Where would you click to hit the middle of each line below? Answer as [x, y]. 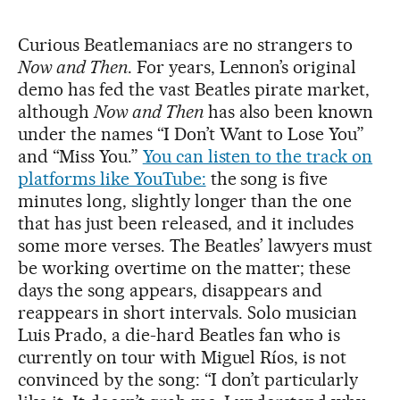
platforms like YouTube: [112, 178]
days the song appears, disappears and [171, 290]
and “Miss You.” [80, 156]
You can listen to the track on [258, 156]
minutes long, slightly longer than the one [185, 200]
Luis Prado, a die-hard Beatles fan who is [179, 334]
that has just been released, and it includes [186, 223]
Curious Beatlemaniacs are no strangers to [186, 44]
